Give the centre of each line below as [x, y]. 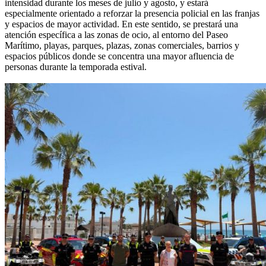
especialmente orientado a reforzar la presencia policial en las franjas [132, 14]
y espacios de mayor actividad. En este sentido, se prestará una [121, 24]
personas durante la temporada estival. [76, 67]
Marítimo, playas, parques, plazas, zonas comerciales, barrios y [122, 46]
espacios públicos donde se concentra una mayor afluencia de [119, 56]
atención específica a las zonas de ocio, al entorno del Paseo [116, 35]
